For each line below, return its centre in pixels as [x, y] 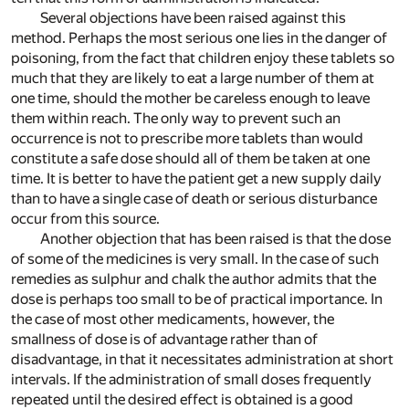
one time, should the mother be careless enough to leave [190, 98]
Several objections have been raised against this [193, 17]
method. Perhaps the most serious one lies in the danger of [199, 37]
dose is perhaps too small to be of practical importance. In [197, 299]
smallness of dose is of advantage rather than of [164, 339]
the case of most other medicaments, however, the [173, 319]
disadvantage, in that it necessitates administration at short [202, 359]
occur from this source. [85, 218]
